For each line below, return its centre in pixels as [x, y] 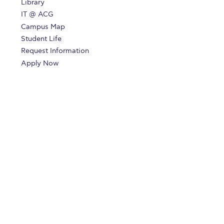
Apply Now [40, 63]
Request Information [55, 51]
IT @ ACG [37, 14]
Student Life [41, 39]
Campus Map [43, 26]
